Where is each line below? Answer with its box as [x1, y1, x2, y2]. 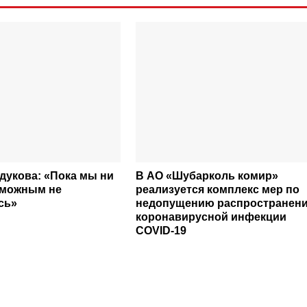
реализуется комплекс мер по [135, 184, 299, 195]
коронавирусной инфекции [135, 211, 286, 223]
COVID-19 [135, 225, 186, 236]
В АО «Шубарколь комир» [135, 170, 278, 182]
